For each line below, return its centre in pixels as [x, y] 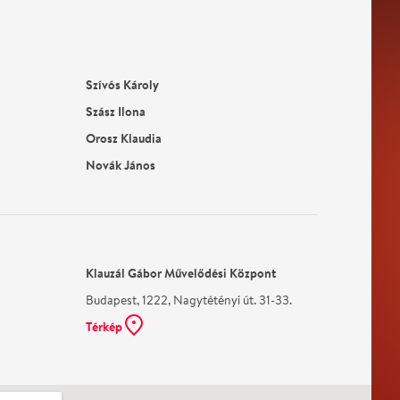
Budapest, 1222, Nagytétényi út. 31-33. [189, 300]
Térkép [105, 326]
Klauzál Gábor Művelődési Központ [181, 273]
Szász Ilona [116, 111]
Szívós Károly [122, 84]
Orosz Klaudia [124, 138]
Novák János [121, 165]
